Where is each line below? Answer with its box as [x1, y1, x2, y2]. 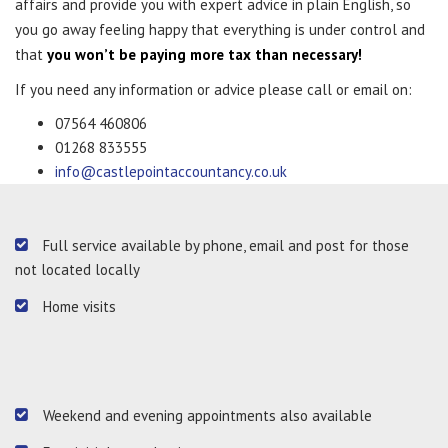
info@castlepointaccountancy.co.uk [55, 162, 287, 181]
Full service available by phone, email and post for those [43, 236, 409, 255]
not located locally [15, 260, 140, 279]
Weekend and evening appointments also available [43, 406, 372, 425]
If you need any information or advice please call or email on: [15, 80, 412, 99]
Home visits [43, 297, 116, 316]
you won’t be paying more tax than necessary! [47, 45, 362, 64]
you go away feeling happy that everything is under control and [15, 20, 425, 39]
